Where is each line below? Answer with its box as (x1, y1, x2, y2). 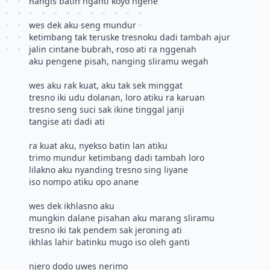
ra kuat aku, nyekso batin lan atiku (29, 140, 168, 151)
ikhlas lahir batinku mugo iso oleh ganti (29, 236, 190, 248)
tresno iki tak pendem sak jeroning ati (29, 224, 182, 236)
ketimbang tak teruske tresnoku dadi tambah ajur (29, 31, 230, 43)
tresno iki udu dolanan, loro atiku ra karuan (29, 92, 205, 103)
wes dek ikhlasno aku (29, 200, 115, 212)
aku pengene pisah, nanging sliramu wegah (29, 55, 209, 67)
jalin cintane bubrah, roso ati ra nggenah (29, 43, 196, 55)
